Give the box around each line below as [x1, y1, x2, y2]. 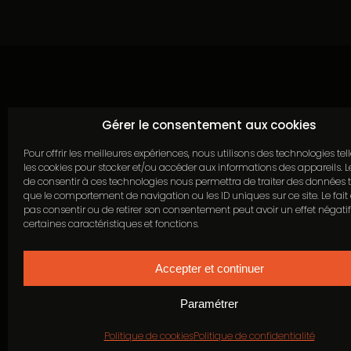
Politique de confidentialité [193, 329, 315, 342]
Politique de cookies [103, 329, 194, 342]
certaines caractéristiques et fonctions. [24, 217, 199, 230]
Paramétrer [180, 296, 238, 310]
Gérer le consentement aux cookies [102, 117, 317, 133]
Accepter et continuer [154, 261, 264, 275]
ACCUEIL [241, 309, 291, 326]
